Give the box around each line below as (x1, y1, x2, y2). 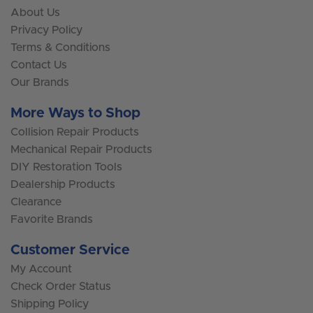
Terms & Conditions (10, 41, 110, 53)
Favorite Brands (10, 213, 93, 225)
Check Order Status (10, 281, 111, 293)
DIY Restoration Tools (10, 161, 122, 173)
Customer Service (10, 243, 130, 258)
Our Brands (10, 76, 69, 88)
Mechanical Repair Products (10, 143, 152, 155)
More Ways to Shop (10, 105, 140, 120)
